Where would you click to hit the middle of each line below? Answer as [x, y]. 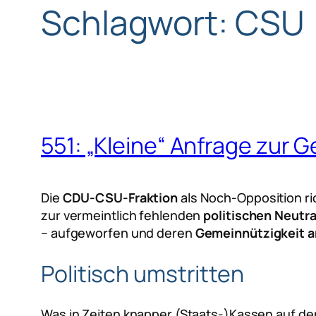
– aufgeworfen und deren [118, 233]
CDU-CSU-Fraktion [120, 198]
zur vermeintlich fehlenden [122, 215]
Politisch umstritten [142, 273]
